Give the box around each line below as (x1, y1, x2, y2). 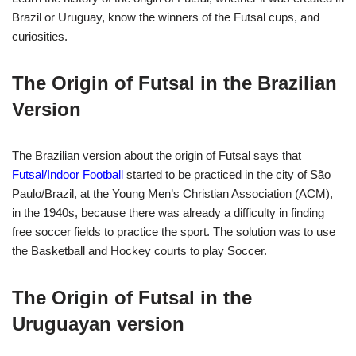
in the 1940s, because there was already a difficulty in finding (12, 205, 324, 219)
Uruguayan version (12, 312, 184, 335)
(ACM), (292, 186, 333, 200)
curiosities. (12, 29, 68, 43)
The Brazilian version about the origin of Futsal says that (12, 148, 301, 162)
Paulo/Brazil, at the (12, 186, 112, 200)
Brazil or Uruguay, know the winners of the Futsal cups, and (12, 10, 319, 24)
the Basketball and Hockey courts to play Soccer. (12, 243, 267, 257)
